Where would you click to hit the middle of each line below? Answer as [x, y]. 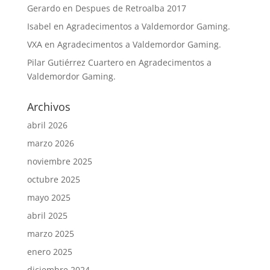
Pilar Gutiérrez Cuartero [75, 63]
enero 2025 [49, 252]
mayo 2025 [49, 198]
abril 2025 [47, 216]
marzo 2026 [50, 143]
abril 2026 [47, 125]
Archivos [49, 107]
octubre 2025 [53, 180]
